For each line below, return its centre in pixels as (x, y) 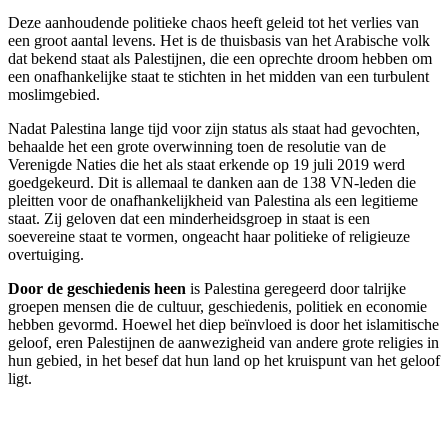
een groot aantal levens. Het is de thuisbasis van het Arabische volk (219, 41)
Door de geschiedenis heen (97, 289)
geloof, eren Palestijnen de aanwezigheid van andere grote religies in (223, 343)
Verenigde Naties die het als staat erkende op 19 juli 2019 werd (206, 165)
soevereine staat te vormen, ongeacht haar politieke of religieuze (209, 237)
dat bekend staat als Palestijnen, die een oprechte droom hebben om (220, 59)
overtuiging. (46, 255)
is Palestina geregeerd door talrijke (296, 289)
